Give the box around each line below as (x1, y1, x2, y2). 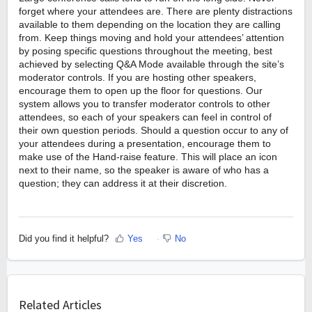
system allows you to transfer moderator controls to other (19, 98, 270, 110)
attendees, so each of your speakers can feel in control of (19, 111, 272, 123)
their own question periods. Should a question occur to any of (19, 125, 288, 136)
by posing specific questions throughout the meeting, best (19, 45, 272, 57)
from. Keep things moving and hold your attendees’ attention (19, 32, 284, 44)
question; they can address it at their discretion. (19, 178, 227, 189)
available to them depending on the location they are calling (19, 19, 281, 31)
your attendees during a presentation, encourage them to (19, 138, 271, 150)
